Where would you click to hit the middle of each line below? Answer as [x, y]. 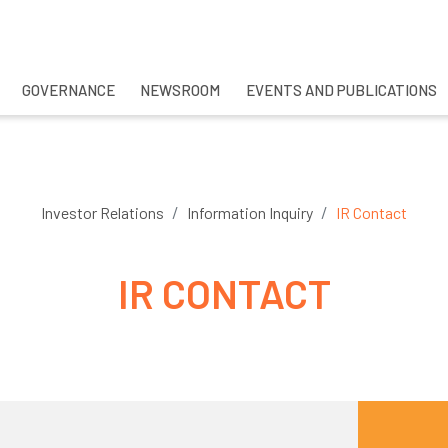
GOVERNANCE [68, 90]
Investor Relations [102, 212]
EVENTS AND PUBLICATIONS [341, 90]
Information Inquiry [250, 212]
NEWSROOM [180, 90]
